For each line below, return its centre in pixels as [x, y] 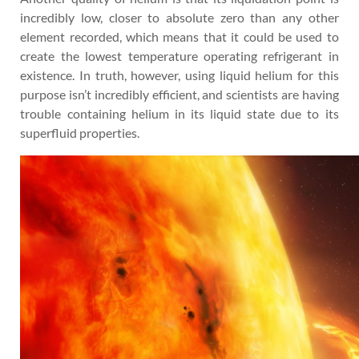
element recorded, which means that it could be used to [179, 36]
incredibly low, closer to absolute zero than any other [179, 17]
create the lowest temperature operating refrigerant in [179, 55]
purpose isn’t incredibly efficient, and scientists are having [179, 94]
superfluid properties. [80, 132]
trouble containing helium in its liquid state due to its [179, 113]
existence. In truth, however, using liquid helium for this [179, 75]
